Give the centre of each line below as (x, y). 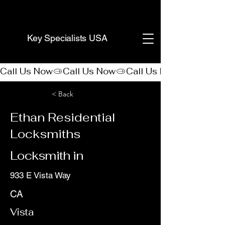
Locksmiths (45, 134)
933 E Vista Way (40, 175)
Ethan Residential (63, 117)
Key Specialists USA (67, 38)
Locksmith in (47, 155)
